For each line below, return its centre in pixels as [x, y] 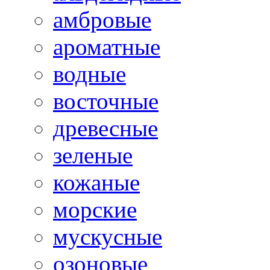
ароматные [107, 46]
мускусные [108, 236]
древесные [105, 128]
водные [89, 74]
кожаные [96, 182]
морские [95, 209]
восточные [106, 101]
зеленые [93, 155]
